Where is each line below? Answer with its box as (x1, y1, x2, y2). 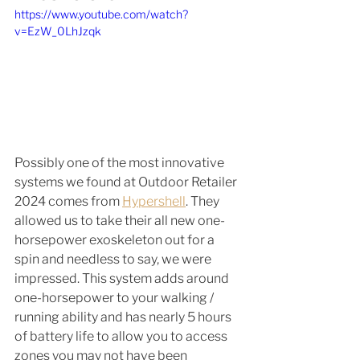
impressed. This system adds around (14, 271, 231, 286)
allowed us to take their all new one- (14, 213, 225, 228)
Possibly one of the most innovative (14, 155, 227, 170)
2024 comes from (14, 194, 122, 209)
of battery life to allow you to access (14, 329, 230, 344)
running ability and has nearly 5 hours (14, 309, 234, 325)
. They (186, 194, 222, 209)
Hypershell (122, 194, 186, 209)
